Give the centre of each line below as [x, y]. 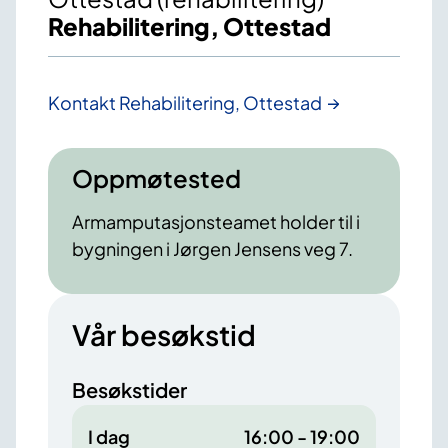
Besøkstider [129, 390]
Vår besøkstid [164, 335]
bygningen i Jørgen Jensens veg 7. [212, 249]
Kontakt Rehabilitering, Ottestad [185, 103]
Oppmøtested [156, 178]
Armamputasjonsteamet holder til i [216, 222]
